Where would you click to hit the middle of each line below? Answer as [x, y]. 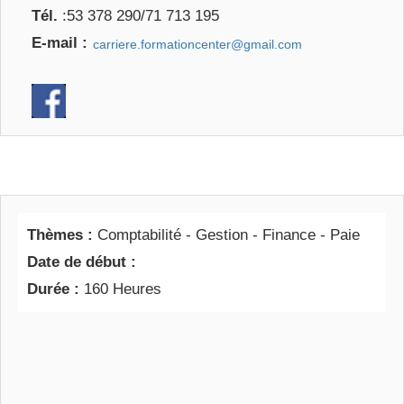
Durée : [55, 289]
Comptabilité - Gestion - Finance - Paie [229, 235]
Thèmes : [62, 235]
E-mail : [60, 43]
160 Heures [123, 289]
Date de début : [82, 262]
